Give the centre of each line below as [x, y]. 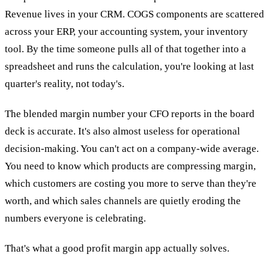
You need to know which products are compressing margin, [130, 166]
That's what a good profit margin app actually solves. [117, 249]
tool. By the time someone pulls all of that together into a [125, 49]
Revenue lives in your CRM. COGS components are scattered [134, 14]
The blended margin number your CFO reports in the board [130, 114]
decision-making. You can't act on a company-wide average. [132, 149]
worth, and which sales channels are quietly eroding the [123, 201]
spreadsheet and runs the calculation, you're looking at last [129, 66]
